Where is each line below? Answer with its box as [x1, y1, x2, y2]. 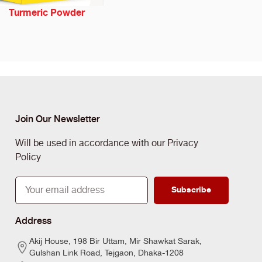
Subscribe [171, 183, 212, 197]
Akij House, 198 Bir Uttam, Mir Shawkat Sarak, [29, 235, 202, 248]
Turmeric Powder [9, 5, 85, 20]
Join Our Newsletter [15, 111, 101, 125]
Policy [15, 150, 42, 165]
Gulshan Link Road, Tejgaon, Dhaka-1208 [29, 246, 184, 260]
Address [15, 212, 52, 227]
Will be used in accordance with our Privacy [15, 136, 199, 151]
